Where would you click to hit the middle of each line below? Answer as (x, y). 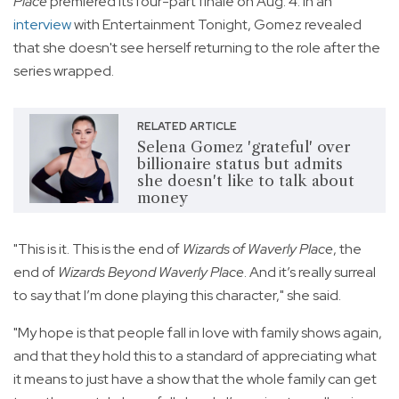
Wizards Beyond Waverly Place (151, 273)
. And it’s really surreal (310, 273)
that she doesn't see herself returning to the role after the (197, 48)
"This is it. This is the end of (98, 249)
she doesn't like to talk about (245, 181)
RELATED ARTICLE (187, 127)
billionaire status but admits (240, 164)
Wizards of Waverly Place (258, 249)
